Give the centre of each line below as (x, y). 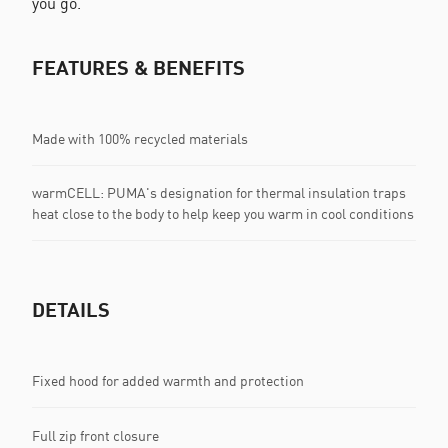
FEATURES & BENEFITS (138, 67)
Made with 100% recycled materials (140, 138)
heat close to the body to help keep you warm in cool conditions (223, 213)
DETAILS (71, 309)
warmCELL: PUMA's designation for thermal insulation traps (219, 192)
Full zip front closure (95, 435)
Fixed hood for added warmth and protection (168, 380)
